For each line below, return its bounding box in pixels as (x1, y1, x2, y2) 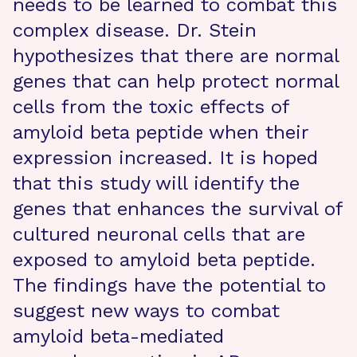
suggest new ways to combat (13, 300, 280, 322)
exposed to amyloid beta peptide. (13, 249, 316, 271)
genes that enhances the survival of (13, 198, 343, 220)
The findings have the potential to (13, 274, 326, 296)
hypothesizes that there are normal (13, 45, 339, 67)
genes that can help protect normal (13, 70, 339, 92)
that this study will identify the (13, 172, 300, 194)
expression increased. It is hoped (13, 147, 318, 169)
